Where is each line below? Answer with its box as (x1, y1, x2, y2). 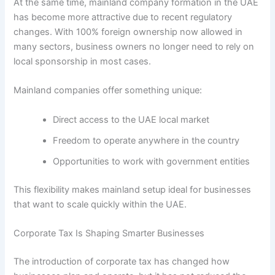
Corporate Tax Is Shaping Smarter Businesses (14, 227, 205, 239)
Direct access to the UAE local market (53, 114, 210, 125)
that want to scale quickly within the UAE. (14, 198, 187, 210)
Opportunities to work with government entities (53, 155, 250, 167)
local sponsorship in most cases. (14, 56, 152, 68)
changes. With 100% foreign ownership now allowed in (14, 26, 243, 38)
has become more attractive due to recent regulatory (14, 12, 233, 23)
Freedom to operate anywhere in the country (53, 134, 240, 146)
